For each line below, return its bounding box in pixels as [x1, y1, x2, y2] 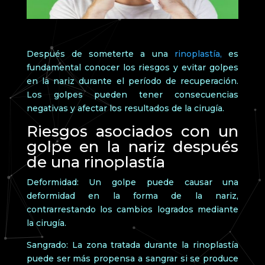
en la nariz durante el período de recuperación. [26, 75, 239, 86]
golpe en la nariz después [26, 137, 239, 156]
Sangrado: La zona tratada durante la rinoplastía [26, 239, 239, 250]
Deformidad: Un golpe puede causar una [26, 176, 239, 188]
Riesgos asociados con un [26, 121, 239, 141]
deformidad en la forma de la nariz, [26, 190, 239, 201]
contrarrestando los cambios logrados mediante [26, 203, 239, 215]
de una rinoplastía [26, 152, 165, 172]
